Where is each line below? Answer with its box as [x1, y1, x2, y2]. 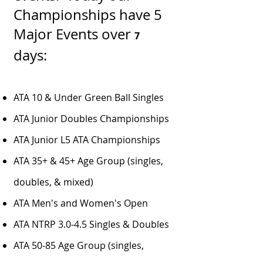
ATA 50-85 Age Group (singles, [14, 239, 144, 252]
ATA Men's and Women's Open [14, 197, 148, 210]
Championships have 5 [14, 5, 162, 24]
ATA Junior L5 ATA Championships [14, 133, 160, 146]
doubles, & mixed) [14, 176, 93, 188]
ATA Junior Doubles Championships [14, 112, 169, 125]
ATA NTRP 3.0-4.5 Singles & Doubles [14, 218, 169, 231]
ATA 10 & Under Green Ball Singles [14, 91, 164, 104]
